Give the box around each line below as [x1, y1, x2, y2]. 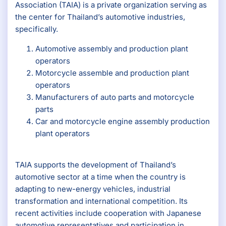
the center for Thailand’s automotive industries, [15, 12, 185, 22]
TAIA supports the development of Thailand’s [15, 160, 176, 170]
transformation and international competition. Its [15, 196, 188, 206]
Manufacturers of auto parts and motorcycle [35, 92, 194, 102]
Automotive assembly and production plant [35, 43, 188, 53]
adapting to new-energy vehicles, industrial [15, 184, 171, 194]
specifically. [15, 24, 58, 34]
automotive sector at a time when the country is [15, 172, 186, 182]
